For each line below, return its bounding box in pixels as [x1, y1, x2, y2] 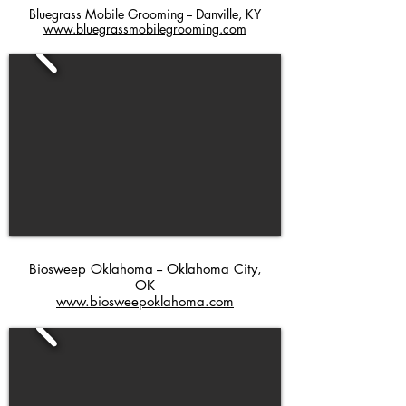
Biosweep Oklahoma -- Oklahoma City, [28, 260, 262, 277]
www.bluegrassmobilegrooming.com [43, 20, 246, 37]
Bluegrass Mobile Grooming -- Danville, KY [29, 5, 261, 23]
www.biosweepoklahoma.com [56, 293, 234, 310]
